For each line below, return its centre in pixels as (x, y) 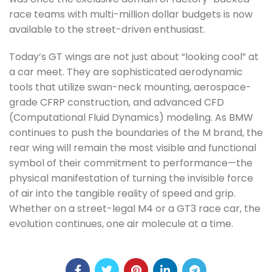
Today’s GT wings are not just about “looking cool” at (134, 57)
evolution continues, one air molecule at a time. (121, 224)
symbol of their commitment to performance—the (131, 163)
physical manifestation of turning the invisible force (131, 178)
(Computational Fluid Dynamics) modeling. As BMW (131, 117)
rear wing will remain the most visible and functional (133, 148)
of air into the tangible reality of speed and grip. (122, 193)
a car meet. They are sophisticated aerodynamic (126, 72)
